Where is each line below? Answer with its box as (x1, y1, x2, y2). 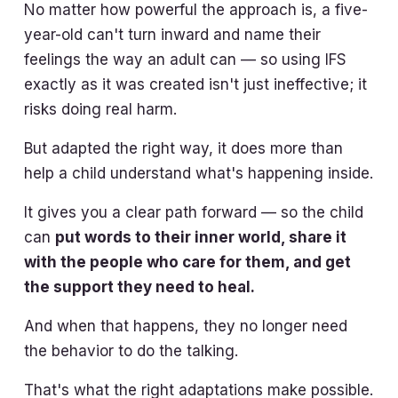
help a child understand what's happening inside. (24, 163, 374, 182)
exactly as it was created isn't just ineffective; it (24, 75, 368, 93)
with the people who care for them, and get (24, 252, 352, 271)
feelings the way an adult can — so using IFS (24, 50, 347, 68)
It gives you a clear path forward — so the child (24, 203, 364, 221)
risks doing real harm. (24, 99, 178, 118)
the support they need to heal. (24, 277, 256, 296)
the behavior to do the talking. (24, 341, 239, 360)
